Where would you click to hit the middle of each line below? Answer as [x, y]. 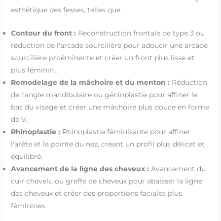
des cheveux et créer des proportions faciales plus [96, 193]
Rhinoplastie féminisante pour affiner [125, 131]
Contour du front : [43, 33]
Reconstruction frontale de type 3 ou [140, 33]
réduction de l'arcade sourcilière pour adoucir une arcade [109, 45]
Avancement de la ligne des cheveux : [80, 168]
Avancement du [177, 168]
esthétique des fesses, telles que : [67, 10]
